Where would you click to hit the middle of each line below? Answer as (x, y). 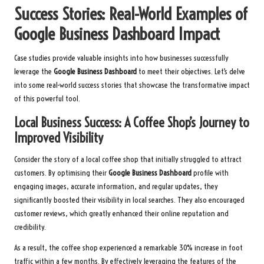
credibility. (30, 227)
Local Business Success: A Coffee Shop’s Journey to (132, 123)
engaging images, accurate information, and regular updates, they (116, 187)
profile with (210, 173)
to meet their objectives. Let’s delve (191, 72)
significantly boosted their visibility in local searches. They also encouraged (129, 200)
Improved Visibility (59, 138)
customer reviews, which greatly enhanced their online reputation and (121, 214)
